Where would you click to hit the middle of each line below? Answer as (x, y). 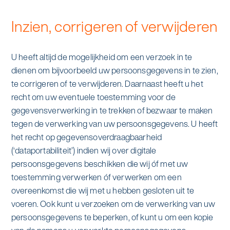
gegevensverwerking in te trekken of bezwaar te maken (112, 110)
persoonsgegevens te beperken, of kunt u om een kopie (112, 217)
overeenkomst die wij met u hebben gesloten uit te (102, 190)
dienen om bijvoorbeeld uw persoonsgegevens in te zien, (114, 70)
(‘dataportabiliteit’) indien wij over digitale (84, 150)
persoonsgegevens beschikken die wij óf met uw (100, 164)
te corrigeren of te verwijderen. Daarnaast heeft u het (107, 83)
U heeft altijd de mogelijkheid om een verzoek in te (102, 57)
